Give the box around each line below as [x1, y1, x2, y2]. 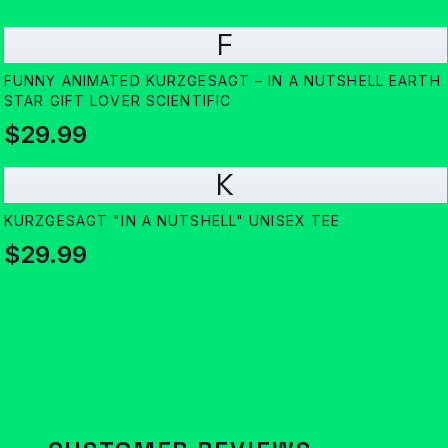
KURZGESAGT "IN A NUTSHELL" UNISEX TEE [4, 212, 341, 229]
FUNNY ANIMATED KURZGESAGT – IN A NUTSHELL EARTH [4, 72, 441, 89]
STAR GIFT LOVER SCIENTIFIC [4, 92, 232, 109]
